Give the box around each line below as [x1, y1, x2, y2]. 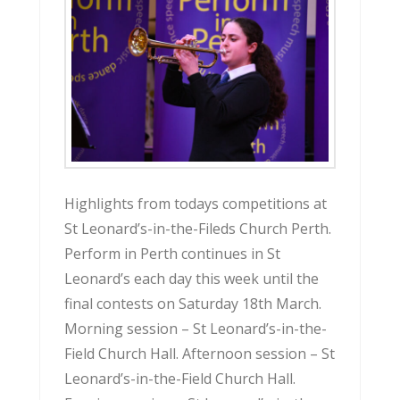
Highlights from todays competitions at [63, 193, 327, 213]
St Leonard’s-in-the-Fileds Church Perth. [63, 218, 331, 238]
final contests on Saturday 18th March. [63, 293, 321, 313]
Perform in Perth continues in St [63, 243, 280, 263]
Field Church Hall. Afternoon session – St [63, 343, 335, 363]
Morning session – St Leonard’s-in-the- [63, 318, 327, 338]
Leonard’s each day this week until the [63, 268, 319, 288]
